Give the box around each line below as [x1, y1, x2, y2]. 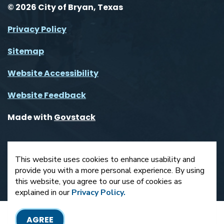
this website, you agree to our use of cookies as [15, 176, 182, 187]
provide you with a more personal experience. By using [15, 165, 204, 176]
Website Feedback [7, 89, 86, 101]
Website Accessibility [7, 67, 98, 79]
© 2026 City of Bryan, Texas [7, 1, 123, 13]
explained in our [15, 187, 71, 198]
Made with [7, 111, 54, 123]
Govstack [54, 111, 95, 123]
